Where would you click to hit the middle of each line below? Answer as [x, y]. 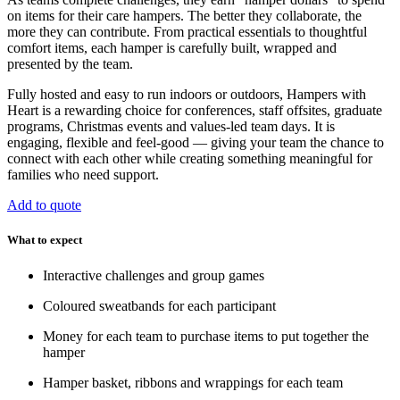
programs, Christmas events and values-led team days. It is [171, 127]
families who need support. [83, 175]
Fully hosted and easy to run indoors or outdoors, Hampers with [187, 95]
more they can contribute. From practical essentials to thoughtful [187, 32]
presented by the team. [70, 64]
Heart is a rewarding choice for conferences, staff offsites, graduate [195, 111]
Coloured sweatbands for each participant [159, 305]
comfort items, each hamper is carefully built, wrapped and [172, 48]
